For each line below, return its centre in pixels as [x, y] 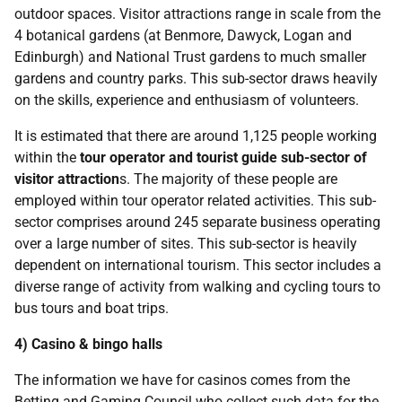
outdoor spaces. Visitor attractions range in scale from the [197, 14]
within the [47, 157]
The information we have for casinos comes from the [182, 380]
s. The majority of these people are [228, 179]
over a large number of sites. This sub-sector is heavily [186, 244]
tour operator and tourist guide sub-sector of [223, 157]
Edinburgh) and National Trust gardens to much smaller [190, 57]
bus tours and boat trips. [92, 308]
